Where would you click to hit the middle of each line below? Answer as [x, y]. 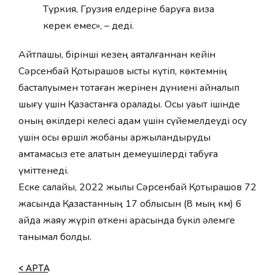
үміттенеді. [44, 171]
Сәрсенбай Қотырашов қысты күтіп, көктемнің [123, 71]
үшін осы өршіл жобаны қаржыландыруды [114, 137]
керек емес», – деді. [88, 26]
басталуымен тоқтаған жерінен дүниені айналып [129, 88]
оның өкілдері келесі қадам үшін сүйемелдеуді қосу [133, 121]
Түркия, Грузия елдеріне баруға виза [129, 9]
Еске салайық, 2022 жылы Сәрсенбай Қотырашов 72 [137, 187]
